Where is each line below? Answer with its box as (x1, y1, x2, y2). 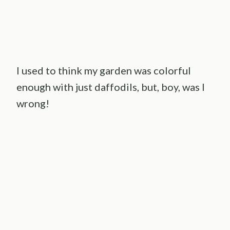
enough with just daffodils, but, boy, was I (16, 80, 205, 93)
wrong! (16, 97, 51, 109)
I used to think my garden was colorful (16, 64, 191, 76)
